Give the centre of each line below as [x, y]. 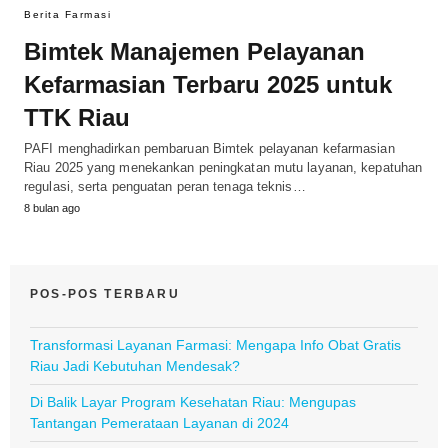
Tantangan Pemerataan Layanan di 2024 [159, 422]
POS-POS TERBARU [105, 293]
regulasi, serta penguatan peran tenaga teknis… [165, 186]
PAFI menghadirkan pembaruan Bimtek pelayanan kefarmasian [209, 148]
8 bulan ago [52, 207]
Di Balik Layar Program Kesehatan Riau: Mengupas [193, 401]
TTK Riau [77, 117]
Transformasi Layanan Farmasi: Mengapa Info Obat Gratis [215, 344]
